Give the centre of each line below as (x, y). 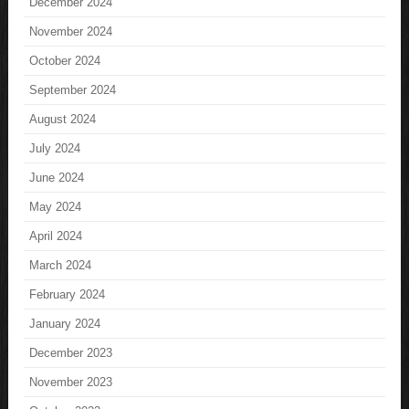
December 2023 (71, 352)
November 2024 (71, 31)
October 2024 (65, 60)
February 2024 (68, 294)
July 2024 (55, 148)
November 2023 (71, 382)
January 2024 (65, 323)
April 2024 (56, 236)
